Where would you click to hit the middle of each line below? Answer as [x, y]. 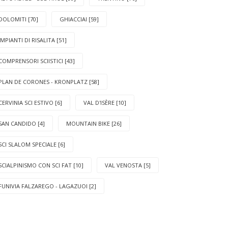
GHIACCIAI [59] [79, 19]
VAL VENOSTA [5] [128, 165]
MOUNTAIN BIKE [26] [94, 123]
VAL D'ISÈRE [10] [105, 102]
